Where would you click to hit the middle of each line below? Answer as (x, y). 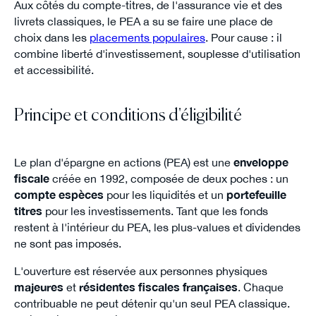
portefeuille (256, 194)
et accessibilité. (54, 70)
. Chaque (260, 287)
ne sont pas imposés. (67, 243)
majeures (38, 287)
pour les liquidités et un (165, 194)
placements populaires (147, 38)
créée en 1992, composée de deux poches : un (169, 178)
